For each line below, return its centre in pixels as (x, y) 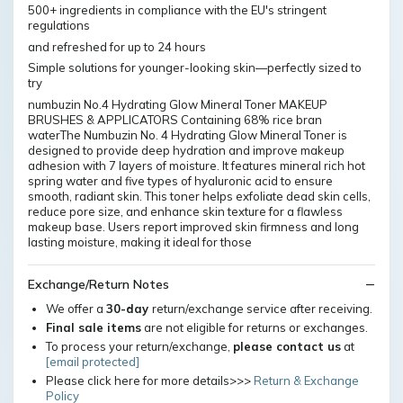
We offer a (76, 309)
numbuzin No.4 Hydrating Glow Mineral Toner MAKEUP (178, 104)
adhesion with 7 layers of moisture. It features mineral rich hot (197, 165)
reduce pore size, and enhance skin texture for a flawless (185, 211)
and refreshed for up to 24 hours (117, 46)
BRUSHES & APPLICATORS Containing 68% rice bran (175, 119)
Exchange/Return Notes (99, 284)
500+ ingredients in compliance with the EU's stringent (177, 10)
